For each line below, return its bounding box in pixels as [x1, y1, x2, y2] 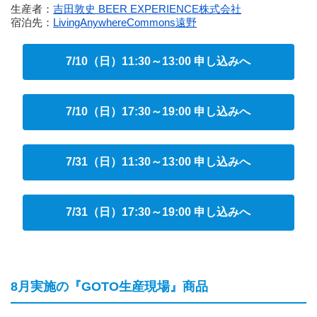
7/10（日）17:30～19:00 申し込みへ [66, 105, 251, 117]
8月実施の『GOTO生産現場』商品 [11, 279, 208, 294]
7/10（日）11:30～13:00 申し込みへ [66, 55, 251, 67]
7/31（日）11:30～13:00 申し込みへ [66, 156, 251, 168]
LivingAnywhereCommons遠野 [53, 16, 197, 28]
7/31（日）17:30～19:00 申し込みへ [66, 206, 251, 218]
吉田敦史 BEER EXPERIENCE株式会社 [53, 3, 241, 15]
